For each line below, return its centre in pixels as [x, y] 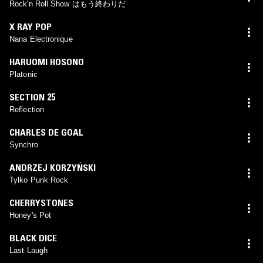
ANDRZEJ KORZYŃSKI [53, 167]
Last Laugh [28, 250]
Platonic [23, 74]
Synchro [24, 144]
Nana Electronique [41, 39]
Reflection [27, 109]
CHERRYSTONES [41, 202]
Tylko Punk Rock [39, 180]
